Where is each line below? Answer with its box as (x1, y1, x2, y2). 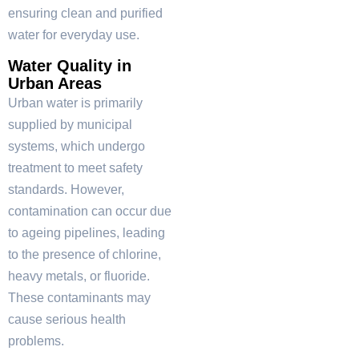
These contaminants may (8, 290, 151, 305)
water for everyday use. (8, 27, 139, 42)
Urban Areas (8, 74, 102, 92)
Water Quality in (8, 56, 131, 75)
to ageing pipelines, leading (8, 225, 165, 240)
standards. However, (8, 182, 124, 196)
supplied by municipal (8, 117, 132, 131)
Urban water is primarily (8, 95, 143, 110)
